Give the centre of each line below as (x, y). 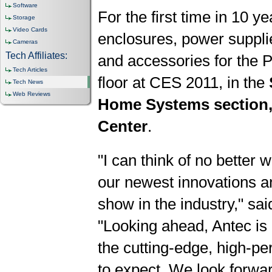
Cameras (25, 42)
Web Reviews (32, 94)
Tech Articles (30, 70)
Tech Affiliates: (36, 56)
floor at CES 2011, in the (181, 83)
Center (123, 127)
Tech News (28, 82)
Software (25, 5)
